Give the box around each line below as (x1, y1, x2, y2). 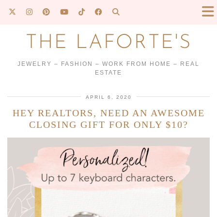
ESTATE (95, 69, 122, 76)
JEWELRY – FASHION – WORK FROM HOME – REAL (17, 61, 200, 67)
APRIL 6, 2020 (85, 94, 132, 100)
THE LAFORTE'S (25, 33, 192, 53)
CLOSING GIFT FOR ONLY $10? (29, 119, 188, 130)
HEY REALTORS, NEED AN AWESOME (12, 108, 205, 118)
